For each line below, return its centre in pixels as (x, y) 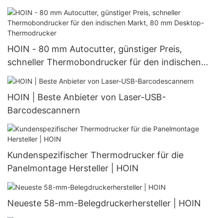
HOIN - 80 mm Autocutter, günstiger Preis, (95, 49)
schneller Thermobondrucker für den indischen (104, 62)
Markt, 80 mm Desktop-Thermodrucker (89, 75)
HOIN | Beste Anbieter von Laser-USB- (87, 97)
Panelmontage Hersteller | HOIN (73, 168)
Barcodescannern (44, 110)
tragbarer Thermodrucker (60, 7)
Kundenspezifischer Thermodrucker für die (95, 155)
